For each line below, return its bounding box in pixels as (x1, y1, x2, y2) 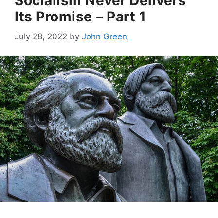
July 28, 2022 (15, 31, 67, 41)
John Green (82, 31, 127, 41)
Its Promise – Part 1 (15, 8, 146, 25)
